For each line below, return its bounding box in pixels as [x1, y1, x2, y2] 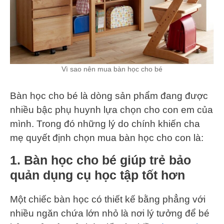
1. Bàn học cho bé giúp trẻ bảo [10, 152, 191, 167]
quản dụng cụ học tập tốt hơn [10, 167, 185, 182]
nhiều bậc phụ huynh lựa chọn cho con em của [10, 104, 213, 115]
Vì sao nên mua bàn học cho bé [61, 65, 162, 73]
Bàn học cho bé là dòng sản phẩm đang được [10, 90, 208, 101]
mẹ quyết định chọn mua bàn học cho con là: [10, 132, 203, 143]
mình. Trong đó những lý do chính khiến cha [10, 118, 200, 129]
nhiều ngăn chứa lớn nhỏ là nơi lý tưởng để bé [10, 207, 209, 218]
